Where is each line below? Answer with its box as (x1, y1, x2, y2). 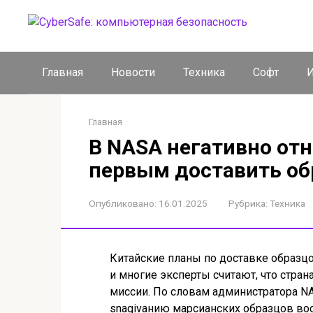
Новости (111, 66, 155, 79)
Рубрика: (228, 198, 268, 209)
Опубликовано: (89, 198, 156, 209)
